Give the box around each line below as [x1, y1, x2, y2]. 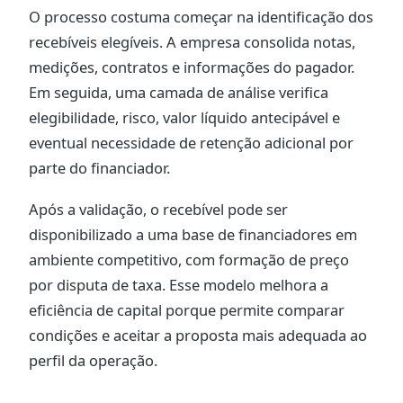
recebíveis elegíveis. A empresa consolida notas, [29, 31, 355, 52]
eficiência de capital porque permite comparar [29, 299, 345, 320]
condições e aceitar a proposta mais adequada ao [29, 324, 367, 345]
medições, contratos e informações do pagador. [29, 56, 354, 77]
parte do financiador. [29, 157, 170, 178]
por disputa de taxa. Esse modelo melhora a [29, 273, 328, 295]
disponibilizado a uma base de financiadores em [29, 223, 357, 245]
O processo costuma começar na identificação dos [29, 5, 373, 27]
